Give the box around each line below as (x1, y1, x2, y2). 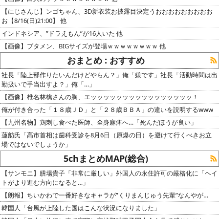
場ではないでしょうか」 (1, 139, 71, 149)
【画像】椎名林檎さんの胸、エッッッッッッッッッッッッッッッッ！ (1, 92, 198, 101)
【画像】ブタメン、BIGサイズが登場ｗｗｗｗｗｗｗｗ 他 (1, 41, 166, 50)
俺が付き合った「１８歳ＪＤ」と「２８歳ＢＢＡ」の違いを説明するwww (1, 105, 213, 114)
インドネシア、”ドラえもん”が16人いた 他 (1, 28, 123, 38)
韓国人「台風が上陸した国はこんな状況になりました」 (1, 203, 160, 212)
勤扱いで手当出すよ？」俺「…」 (1, 79, 95, 88)
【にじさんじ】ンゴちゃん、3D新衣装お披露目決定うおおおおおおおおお (1, 6, 213, 16)
